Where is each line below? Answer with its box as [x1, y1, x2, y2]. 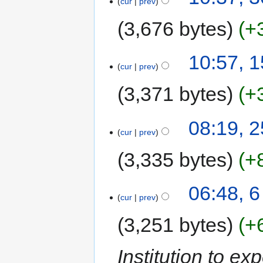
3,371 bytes [124, 83, 227, 106]
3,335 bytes [124, 148, 227, 171]
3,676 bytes [124, 17, 227, 40]
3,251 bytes [124, 213, 227, 236]
